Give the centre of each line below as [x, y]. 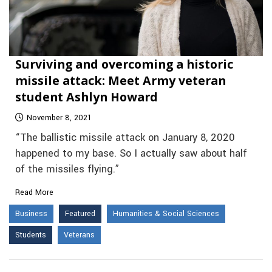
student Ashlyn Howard [87, 97]
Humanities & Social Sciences [166, 213]
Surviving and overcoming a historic [124, 64]
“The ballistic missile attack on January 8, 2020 [125, 138]
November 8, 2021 [59, 117]
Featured [80, 213]
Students [31, 235]
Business [31, 213]
